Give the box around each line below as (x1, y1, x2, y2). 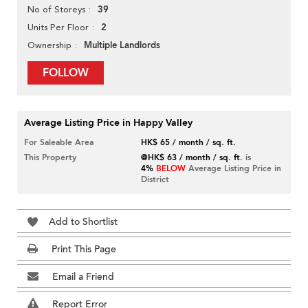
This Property (24, 152, 76, 164)
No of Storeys (27, 4, 85, 15)
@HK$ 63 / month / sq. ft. (141, 152, 243, 164)
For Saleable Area (24, 137, 93, 148)
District (141, 174, 170, 186)
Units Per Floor (27, 22, 89, 33)
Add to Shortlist (49, 215, 118, 229)
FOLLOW (43, 65, 89, 81)
